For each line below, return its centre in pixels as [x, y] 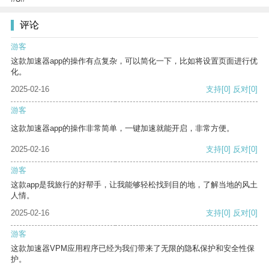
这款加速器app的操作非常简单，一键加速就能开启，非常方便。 [122, 128]
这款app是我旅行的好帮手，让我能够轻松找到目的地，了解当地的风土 [134, 185]
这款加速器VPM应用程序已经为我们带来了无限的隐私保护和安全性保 [133, 249]
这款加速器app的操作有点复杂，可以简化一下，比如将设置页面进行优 [134, 61]
